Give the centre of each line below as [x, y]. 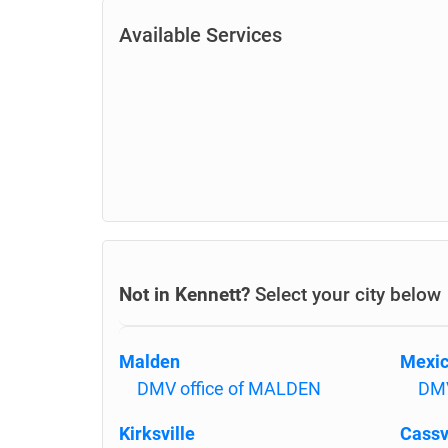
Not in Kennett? [184, 294]
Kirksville [157, 433]
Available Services [200, 35]
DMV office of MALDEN [229, 388]
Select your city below [345, 294]
